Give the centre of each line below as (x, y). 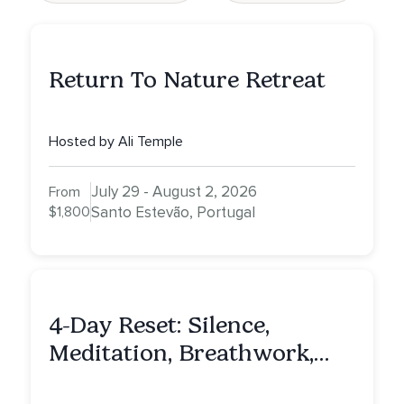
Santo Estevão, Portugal (173, 213)
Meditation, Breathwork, (181, 353)
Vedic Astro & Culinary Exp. (199, 381)
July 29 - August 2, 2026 (174, 192)
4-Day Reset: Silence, (159, 326)
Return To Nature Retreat (187, 80)
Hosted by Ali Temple (116, 142)
